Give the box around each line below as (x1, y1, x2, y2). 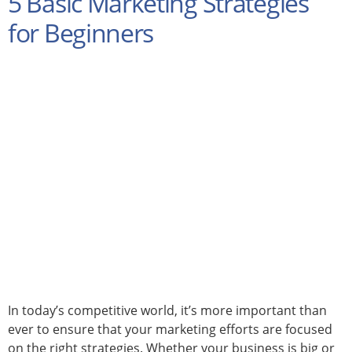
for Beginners (8, 15, 154, 49)
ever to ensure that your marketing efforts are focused (8, 320, 332, 338)
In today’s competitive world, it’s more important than (8, 301, 327, 319)
